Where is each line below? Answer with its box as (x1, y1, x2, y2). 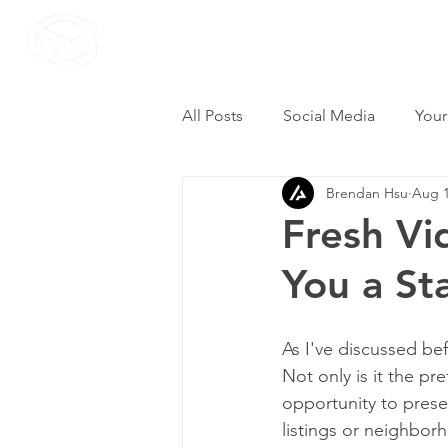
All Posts (182, 106, 243, 125)
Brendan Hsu (326, 183, 408, 202)
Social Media (283, 106, 375, 125)
